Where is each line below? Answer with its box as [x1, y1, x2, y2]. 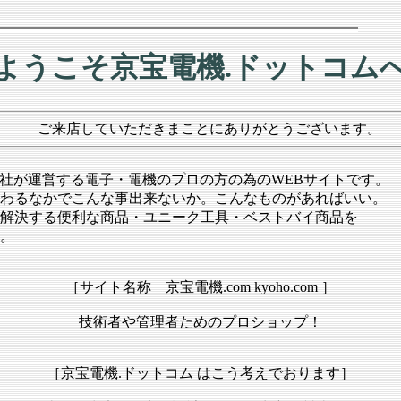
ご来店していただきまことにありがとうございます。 [20, 121, 381, 136]
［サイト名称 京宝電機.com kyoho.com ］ [65, 279, 336, 294]
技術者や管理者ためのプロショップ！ [79, 314, 322, 329]
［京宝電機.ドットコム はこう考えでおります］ [47, 365, 354, 380]
